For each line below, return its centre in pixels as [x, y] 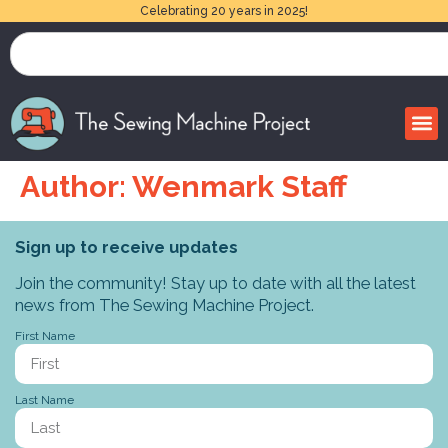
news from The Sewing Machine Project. [164, 304]
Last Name [44, 400]
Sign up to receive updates [126, 246]
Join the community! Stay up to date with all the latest [215, 282]
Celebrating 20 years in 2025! [224, 11]
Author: [76, 186]
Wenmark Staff [239, 186]
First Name [45, 336]
